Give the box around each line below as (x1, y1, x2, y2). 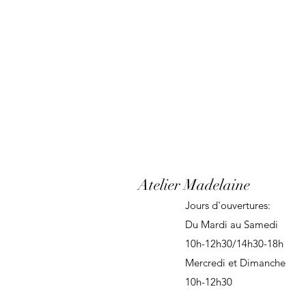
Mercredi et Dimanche (185, 255, 286, 269)
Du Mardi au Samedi (185, 217, 278, 231)
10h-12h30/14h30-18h (185, 236, 283, 250)
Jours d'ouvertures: (185, 198, 270, 212)
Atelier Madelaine (138, 175, 250, 194)
